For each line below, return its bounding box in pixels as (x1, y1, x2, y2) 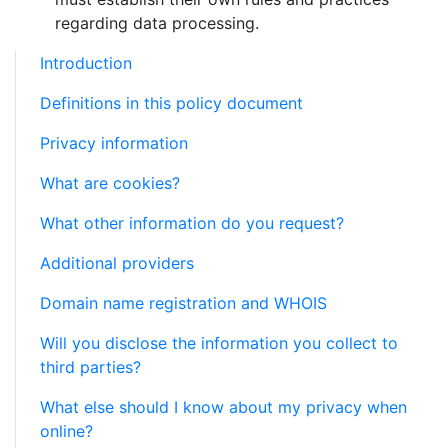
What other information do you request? (40, 213, 344, 233)
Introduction (40, 53, 132, 73)
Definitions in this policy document (40, 93, 303, 113)
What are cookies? (40, 173, 180, 193)
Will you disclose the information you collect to (40, 333, 398, 353)
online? (40, 421, 93, 441)
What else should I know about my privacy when (40, 397, 407, 417)
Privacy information (40, 133, 188, 153)
